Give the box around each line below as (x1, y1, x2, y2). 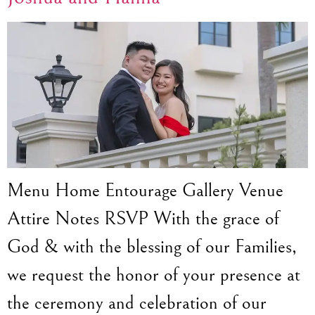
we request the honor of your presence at (7, 264, 300, 287)
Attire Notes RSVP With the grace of (7, 207, 279, 231)
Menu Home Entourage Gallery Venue (7, 179, 283, 202)
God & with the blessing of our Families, (7, 236, 297, 259)
